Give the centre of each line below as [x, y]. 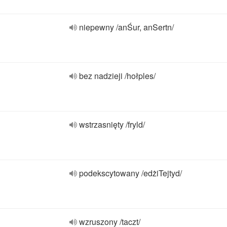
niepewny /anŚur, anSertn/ [126, 27]
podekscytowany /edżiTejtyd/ [130, 173]
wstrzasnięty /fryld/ [112, 124]
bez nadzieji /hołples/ [117, 76]
